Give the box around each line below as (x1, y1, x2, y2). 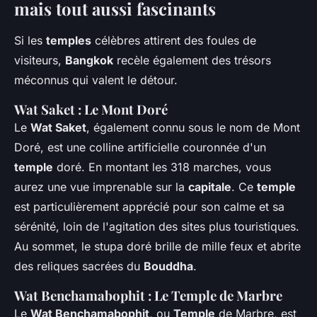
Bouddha (144, 259, 193, 274)
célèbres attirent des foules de (91, 33, 256, 48)
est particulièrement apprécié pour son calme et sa (14, 200, 284, 214)
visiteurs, (14, 53, 65, 68)
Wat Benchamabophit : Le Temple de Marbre (14, 287, 282, 305)
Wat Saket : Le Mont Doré (14, 100, 168, 119)
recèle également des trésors (113, 53, 271, 68)
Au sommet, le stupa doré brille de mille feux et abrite (14, 239, 301, 254)
